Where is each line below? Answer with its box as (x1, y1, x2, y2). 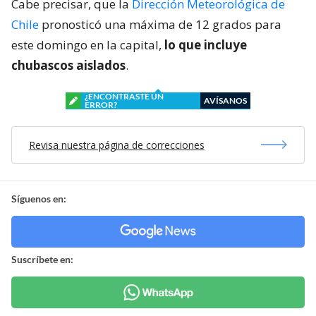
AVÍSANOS (204, 95, 247, 106)
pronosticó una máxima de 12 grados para (39, 16, 281, 32)
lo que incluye (164, 36, 247, 53)
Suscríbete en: (11, 253, 73, 265)
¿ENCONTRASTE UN (85, 90, 164, 102)
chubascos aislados (11, 56, 126, 73)
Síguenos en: (11, 192, 66, 205)
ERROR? (85, 99, 117, 110)
